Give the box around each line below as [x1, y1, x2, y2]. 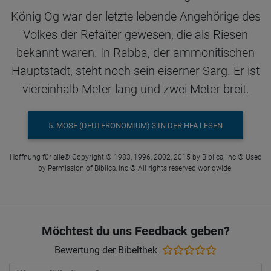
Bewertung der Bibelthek [54, 244, 157, 256]
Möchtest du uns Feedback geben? [41, 224, 230, 238]
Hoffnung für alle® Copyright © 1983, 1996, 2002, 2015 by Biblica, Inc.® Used [9, 153, 262, 162]
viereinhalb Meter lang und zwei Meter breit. [22, 82, 249, 97]
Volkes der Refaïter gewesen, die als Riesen [23, 27, 248, 42]
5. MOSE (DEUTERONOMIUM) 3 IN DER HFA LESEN [48, 120, 223, 130]
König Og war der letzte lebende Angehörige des [10, 9, 261, 24]
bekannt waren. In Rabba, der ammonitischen [16, 45, 255, 60]
